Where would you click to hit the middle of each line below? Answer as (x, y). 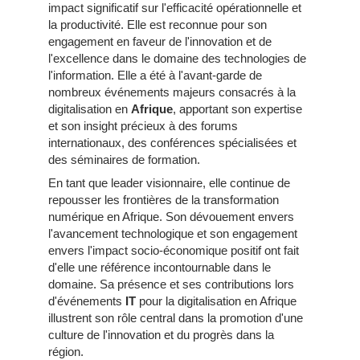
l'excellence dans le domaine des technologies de (177, 59)
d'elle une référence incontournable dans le (160, 268)
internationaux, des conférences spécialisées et (172, 143)
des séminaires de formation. (124, 160)
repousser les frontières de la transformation (164, 200)
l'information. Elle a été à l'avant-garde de (155, 76)
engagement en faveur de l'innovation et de (160, 42)
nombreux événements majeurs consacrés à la (172, 92)
